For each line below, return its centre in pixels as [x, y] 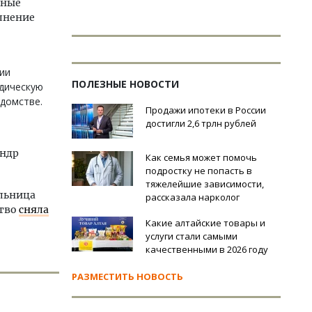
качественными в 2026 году [207, 249]
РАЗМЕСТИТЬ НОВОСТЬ [127, 276]
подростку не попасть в [199, 171]
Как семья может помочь [201, 157]
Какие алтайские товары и [205, 223]
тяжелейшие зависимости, [205, 184]
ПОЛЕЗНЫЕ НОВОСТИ [125, 84]
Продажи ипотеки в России [206, 110]
